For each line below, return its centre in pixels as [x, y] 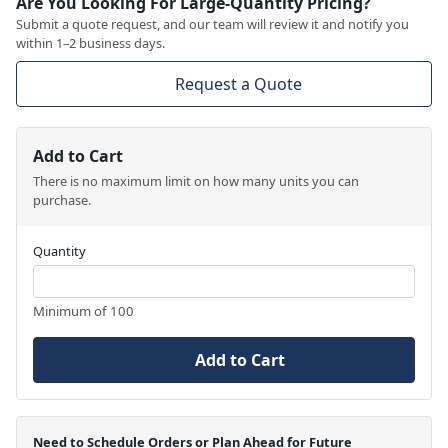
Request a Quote [238, 83]
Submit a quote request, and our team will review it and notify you [212, 23]
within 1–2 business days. [90, 42]
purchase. [62, 199]
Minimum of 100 [83, 310]
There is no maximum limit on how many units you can [196, 180]
